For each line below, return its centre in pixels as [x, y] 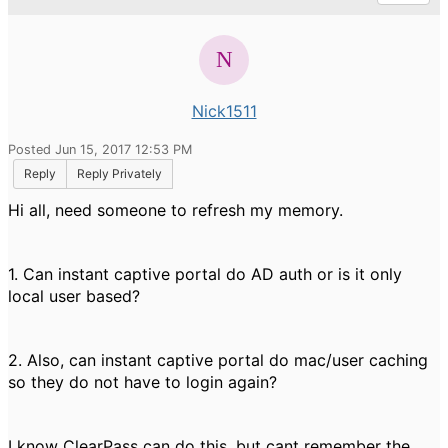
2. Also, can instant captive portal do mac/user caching [218, 360]
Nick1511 [224, 111]
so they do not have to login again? [142, 382]
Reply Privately [119, 173]
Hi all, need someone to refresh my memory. [180, 210]
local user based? [74, 296]
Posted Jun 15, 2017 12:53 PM [100, 149]
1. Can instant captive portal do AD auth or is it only [205, 274]
